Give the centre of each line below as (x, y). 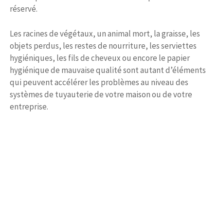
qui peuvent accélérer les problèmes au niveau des (99, 82)
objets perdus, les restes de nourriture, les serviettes (103, 45)
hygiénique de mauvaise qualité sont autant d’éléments (108, 70)
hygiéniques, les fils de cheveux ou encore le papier (100, 58)
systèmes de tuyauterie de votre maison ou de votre (101, 94)
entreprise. (29, 106)
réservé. (24, 9)
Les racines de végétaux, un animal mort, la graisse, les (105, 33)
